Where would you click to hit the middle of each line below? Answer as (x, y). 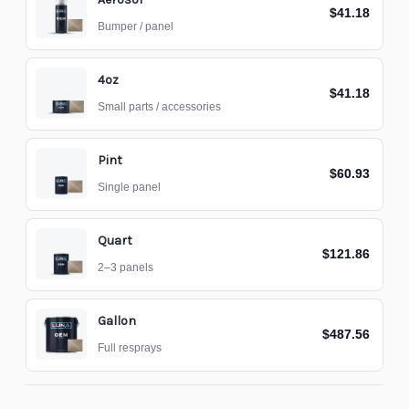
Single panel (129, 187)
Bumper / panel (136, 26)
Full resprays (130, 348)
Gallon (117, 321)
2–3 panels (126, 267)
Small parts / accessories (159, 107)
